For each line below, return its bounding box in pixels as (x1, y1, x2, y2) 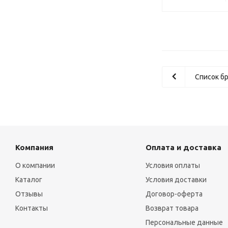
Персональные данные (145, 218, 223, 227)
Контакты (15, 204, 48, 213)
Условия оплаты (145, 161, 200, 170)
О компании (15, 161, 55, 170)
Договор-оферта (145, 190, 203, 198)
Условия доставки (145, 176, 207, 184)
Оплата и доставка (145, 143, 221, 152)
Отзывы (15, 190, 43, 198)
